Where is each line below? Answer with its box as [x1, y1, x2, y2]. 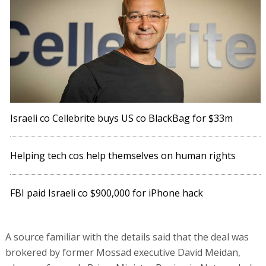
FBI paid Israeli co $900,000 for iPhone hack [10, 186, 204, 200]
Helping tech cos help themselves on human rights [10, 149, 236, 163]
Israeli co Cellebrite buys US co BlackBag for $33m [10, 112, 233, 125]
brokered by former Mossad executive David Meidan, [5, 246, 240, 259]
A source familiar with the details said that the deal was [5, 230, 249, 244]
